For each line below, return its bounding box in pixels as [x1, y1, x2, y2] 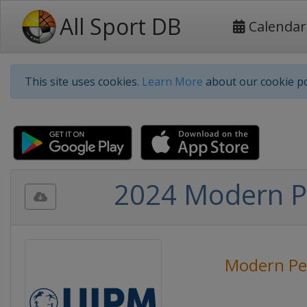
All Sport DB [60, 12, 181, 41]
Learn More [142, 74, 203, 89]
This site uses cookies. [25, 74, 142, 89]
